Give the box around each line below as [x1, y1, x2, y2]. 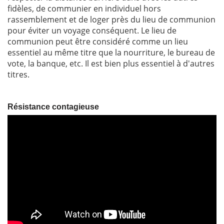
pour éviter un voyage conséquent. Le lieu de [7, 25, 176, 36]
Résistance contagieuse [7, 102, 99, 111]
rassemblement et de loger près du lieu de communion [7, 14, 215, 25]
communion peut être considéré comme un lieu [7, 36, 188, 47]
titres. [7, 69, 29, 80]
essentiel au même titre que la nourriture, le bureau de [7, 47, 215, 58]
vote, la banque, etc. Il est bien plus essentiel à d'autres [7, 58, 214, 69]
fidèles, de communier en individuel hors [7, 3, 161, 14]
